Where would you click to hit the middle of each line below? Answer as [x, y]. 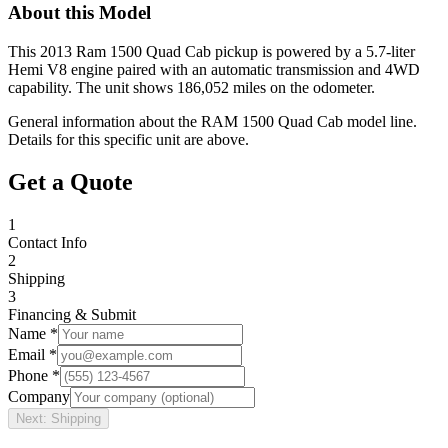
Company [39, 396]
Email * [32, 354]
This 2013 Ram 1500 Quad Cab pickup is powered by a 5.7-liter [211, 52]
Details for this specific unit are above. [128, 140]
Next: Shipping [58, 418]
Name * [33, 333]
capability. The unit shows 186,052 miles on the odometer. [191, 88]
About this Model [79, 13]
